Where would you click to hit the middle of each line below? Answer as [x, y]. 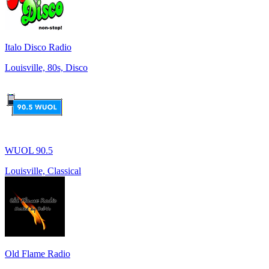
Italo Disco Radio [38, 47]
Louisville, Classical [43, 171]
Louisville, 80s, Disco [46, 67]
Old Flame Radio [38, 253]
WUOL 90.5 [29, 150]
